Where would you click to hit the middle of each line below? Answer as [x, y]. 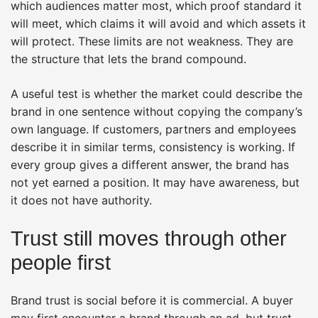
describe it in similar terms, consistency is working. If [153, 147]
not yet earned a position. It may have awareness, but [155, 182]
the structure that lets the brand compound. [128, 59]
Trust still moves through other [149, 238]
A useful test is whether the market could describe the [157, 93]
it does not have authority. [81, 200]
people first [61, 262]
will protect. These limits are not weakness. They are [152, 41]
